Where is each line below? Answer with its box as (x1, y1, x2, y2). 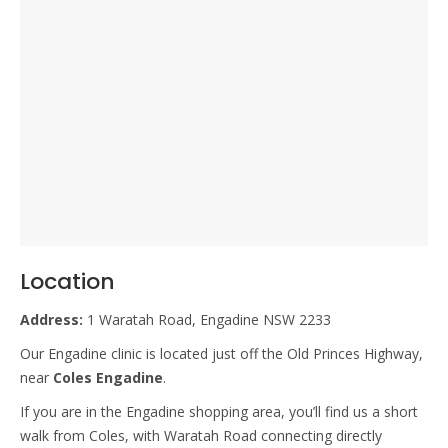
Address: (20, 309, 87, 329)
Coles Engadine (53, 367, 163, 387)
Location (20, 265, 115, 297)
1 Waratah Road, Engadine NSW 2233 (87, 309, 331, 329)
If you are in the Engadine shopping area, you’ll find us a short (20, 401, 418, 421)
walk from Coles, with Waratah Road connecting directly (20, 425, 382, 445)
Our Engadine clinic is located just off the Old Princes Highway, (20, 343, 423, 363)
